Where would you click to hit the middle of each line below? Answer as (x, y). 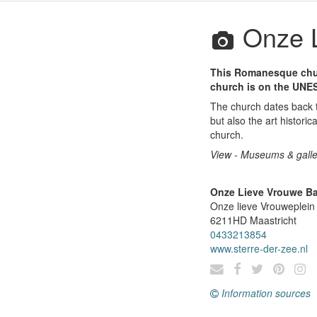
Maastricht (273, 220)
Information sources (266, 293)
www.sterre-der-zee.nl (259, 248)
